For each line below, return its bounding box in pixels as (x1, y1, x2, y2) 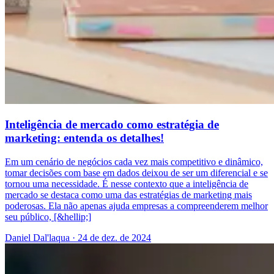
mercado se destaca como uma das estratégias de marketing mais (5, 189, 252, 200)
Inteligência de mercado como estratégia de (5, 117, 219, 131)
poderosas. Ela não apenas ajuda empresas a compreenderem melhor (5, 200, 268, 211)
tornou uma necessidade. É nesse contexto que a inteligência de (5, 178, 248, 189)
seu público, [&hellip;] (5, 211, 91, 222)
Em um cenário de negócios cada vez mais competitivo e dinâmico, (5, 156, 263, 167)
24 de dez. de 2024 (78, 232, 151, 243)
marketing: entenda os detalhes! (5, 131, 164, 144)
